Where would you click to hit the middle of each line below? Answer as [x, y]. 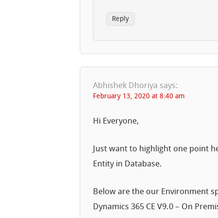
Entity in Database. [128, 164]
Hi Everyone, [116, 122]
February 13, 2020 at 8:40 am [139, 96]
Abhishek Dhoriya [126, 86]
